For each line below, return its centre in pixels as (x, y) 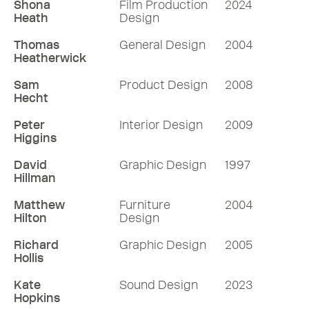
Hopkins (37, 298)
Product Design (163, 85)
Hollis (29, 258)
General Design (162, 45)
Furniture (145, 205)
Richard (36, 245)
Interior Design (161, 125)
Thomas (37, 45)
